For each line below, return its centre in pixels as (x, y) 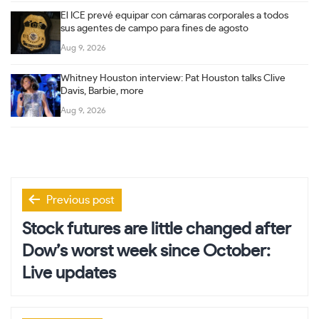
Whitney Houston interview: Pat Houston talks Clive (173, 78)
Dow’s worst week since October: (146, 251)
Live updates (69, 273)
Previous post (80, 200)
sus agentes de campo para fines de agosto (155, 28)
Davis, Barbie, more (102, 91)
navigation (61, 220)
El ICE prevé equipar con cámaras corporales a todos (174, 15)
